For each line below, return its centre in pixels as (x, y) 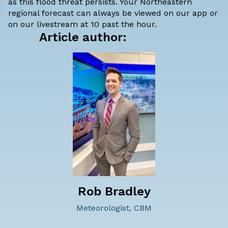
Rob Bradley (114, 192)
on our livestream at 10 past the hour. (82, 24)
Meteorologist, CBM (114, 208)
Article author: (83, 37)
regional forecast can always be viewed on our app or (113, 13)
